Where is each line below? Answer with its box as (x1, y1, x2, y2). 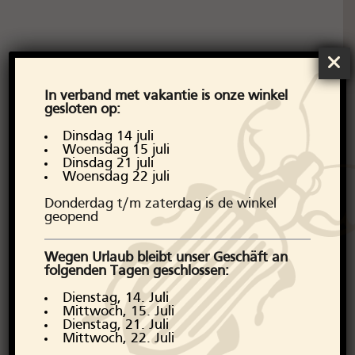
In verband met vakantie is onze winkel (44, 90, 288, 104)
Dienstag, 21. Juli (62, 319, 169, 333)
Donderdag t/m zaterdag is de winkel (44, 197, 277, 212)
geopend (44, 211, 98, 225)
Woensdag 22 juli (62, 170, 170, 185)
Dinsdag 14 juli (62, 130, 154, 144)
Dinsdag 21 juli (62, 157, 154, 171)
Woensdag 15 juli (62, 143, 170, 158)
